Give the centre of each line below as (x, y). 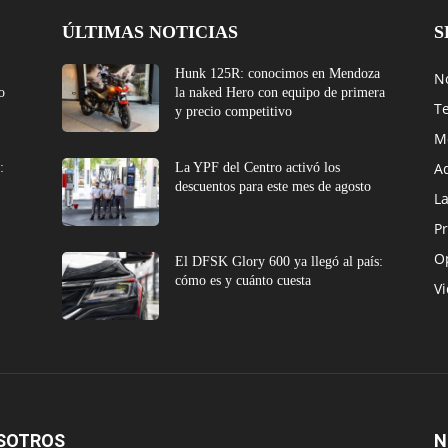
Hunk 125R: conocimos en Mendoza (278, 74)
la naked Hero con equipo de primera (280, 93)
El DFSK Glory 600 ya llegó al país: (279, 262)
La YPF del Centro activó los (258, 168)
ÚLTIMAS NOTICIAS (150, 32)
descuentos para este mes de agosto (273, 187)
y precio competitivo (234, 112)
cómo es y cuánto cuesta (243, 281)
